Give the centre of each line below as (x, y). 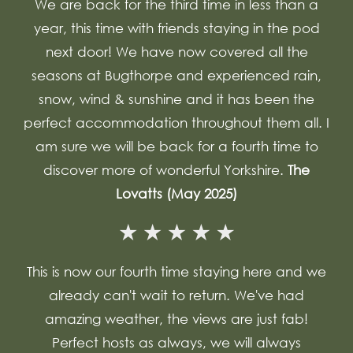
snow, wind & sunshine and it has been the (176, 99)
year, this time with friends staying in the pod (176, 28)
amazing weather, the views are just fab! (176, 319)
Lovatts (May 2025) (176, 193)
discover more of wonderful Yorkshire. (165, 170)
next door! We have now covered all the (176, 52)
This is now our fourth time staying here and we (176, 271)
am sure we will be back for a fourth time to (176, 146)
